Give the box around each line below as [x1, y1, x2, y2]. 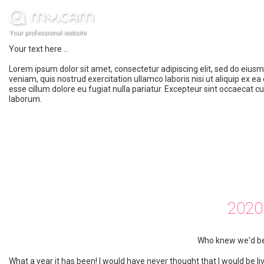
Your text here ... [9, 44, 69, 54]
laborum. [9, 94, 42, 104]
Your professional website [9, 29, 86, 37]
